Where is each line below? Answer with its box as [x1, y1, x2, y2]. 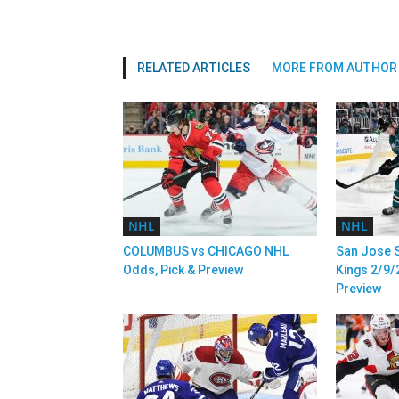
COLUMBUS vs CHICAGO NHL [123, 244, 289, 258]
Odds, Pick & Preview [123, 263, 243, 277]
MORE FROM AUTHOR [272, 61, 397, 75]
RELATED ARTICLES [137, 61, 250, 75]
